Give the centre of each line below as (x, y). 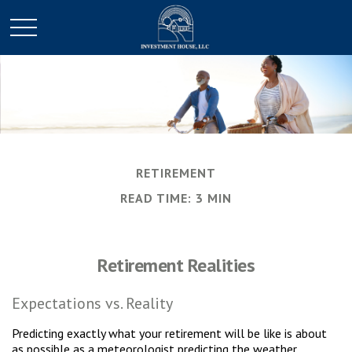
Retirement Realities (176, 265)
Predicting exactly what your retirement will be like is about (169, 333)
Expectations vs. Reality (92, 303)
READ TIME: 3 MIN (176, 198)
